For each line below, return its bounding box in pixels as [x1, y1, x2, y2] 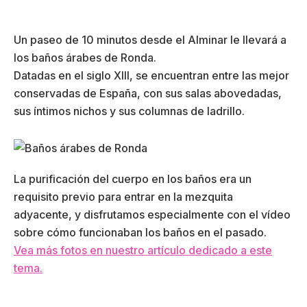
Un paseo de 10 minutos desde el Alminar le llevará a [14, 32, 286, 47]
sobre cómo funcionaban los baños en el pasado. [14, 225, 267, 239]
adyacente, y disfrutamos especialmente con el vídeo [14, 207, 291, 221]
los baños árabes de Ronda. [14, 50, 156, 64]
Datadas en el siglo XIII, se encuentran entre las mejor [14, 68, 289, 82]
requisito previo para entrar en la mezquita [14, 189, 233, 204]
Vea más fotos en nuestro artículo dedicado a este [14, 243, 272, 257]
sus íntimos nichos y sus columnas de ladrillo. [14, 103, 245, 118]
